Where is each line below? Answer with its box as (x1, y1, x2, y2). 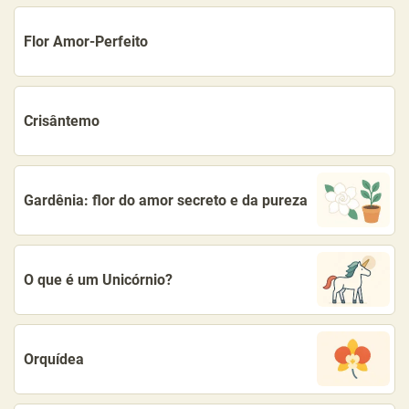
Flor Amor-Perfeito (24, 32, 148, 50)
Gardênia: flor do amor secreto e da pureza (24, 191, 308, 209)
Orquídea (24, 350, 84, 368)
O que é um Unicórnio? (24, 270, 173, 288)
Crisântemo (24, 111, 100, 130)
